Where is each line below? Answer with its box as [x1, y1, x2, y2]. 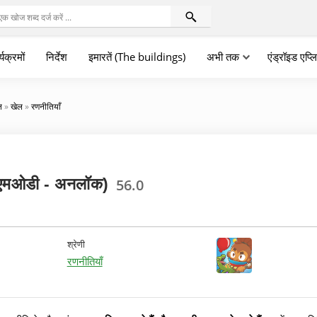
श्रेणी [67, 238, 85, 250]
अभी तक [207, 50, 239, 64]
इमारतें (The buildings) [88, 50, 185, 64]
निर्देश [46, 50, 67, 64]
